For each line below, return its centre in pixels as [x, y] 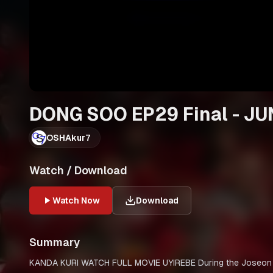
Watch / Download [78, 170]
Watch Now [76, 200]
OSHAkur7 [68, 138]
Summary [55, 242]
